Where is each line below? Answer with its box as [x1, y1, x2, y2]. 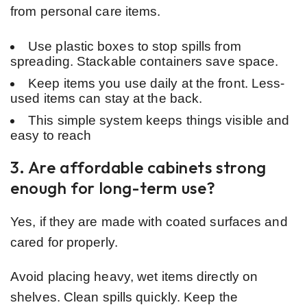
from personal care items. [10, 3, 161, 19]
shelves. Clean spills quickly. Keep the [10, 289, 238, 304]
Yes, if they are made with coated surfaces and [10, 214, 288, 229]
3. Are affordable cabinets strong [10, 156, 267, 177]
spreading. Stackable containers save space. [10, 53, 279, 69]
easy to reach [10, 127, 92, 143]
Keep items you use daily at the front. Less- [28, 75, 285, 90]
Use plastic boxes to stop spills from [28, 38, 241, 53]
